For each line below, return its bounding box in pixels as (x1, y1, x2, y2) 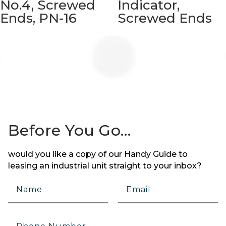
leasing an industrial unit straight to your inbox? (8, 161, 202, 171)
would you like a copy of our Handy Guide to (8, 149, 188, 159)
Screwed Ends (117, 10, 212, 26)
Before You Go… (8, 121, 131, 140)
